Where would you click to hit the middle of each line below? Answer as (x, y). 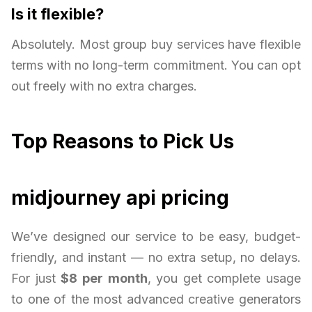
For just (36, 279)
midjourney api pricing (120, 198)
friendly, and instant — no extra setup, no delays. (156, 258)
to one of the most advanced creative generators (156, 299)
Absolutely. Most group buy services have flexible (156, 45)
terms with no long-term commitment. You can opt (156, 65)
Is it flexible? (57, 14)
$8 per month (104, 279)
